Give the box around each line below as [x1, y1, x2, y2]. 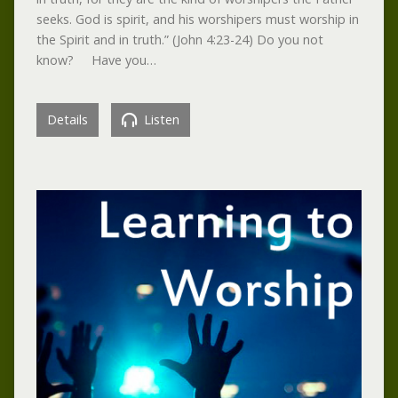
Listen [139, 110, 179, 128]
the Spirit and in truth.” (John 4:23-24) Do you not [36, 30, 323, 48]
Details [46, 110, 88, 128]
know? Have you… [36, 51, 156, 68]
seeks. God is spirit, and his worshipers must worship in [36, 10, 359, 28]
